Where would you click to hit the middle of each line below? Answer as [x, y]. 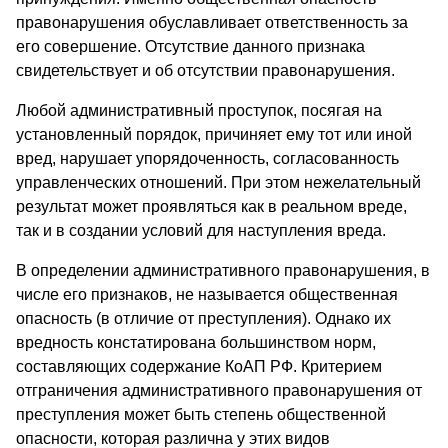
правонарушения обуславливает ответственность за [212, 22]
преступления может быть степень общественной [201, 414]
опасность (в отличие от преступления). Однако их [203, 318]
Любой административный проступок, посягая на [199, 110]
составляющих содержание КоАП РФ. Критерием [199, 366]
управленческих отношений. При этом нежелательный [218, 182]
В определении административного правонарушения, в [223, 270]
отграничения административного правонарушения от [219, 390]
